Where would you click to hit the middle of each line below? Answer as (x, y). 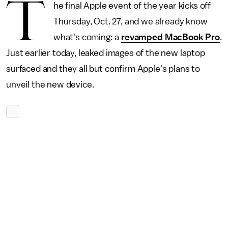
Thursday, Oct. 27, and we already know (130, 21)
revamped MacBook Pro (170, 37)
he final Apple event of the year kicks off (132, 6)
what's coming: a (87, 37)
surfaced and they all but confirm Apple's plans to (103, 69)
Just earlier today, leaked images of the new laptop (106, 53)
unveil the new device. (51, 84)
